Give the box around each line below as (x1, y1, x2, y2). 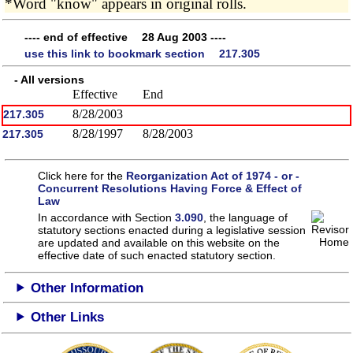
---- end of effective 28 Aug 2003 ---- (24, 30, 226, 43)
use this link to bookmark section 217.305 (24, 47, 260, 61)
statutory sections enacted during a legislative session (38, 223, 307, 236)
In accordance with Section (38, 210, 176, 224)
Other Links (31, 309, 105, 325)
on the (248, 236, 281, 249)
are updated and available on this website (38, 236, 249, 249)
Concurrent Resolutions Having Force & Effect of (38, 181, 303, 195)
